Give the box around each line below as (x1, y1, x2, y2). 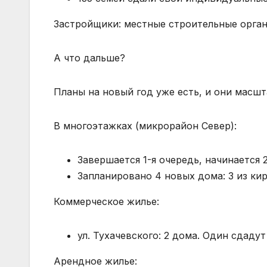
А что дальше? (54, 51, 125, 64)
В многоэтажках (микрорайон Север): (54, 119, 237, 132)
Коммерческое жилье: (54, 195, 159, 207)
